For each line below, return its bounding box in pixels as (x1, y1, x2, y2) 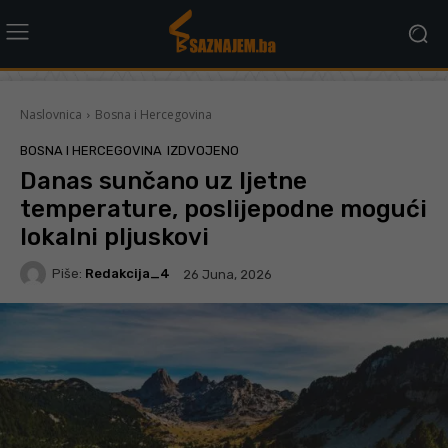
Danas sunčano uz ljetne (20, 166, 307, 195)
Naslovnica (20, 105, 82, 123)
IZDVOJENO (167, 142, 239, 158)
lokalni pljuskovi (20, 222, 209, 251)
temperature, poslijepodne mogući (20, 194, 427, 223)
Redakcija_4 (85, 266, 170, 282)
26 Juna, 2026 (183, 266, 272, 282)
